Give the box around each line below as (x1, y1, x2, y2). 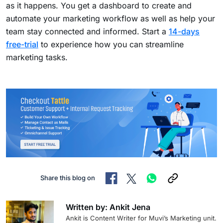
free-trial (6, 39, 38, 49)
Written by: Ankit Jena (66, 202, 150, 213)
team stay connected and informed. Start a (6, 26, 169, 36)
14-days (169, 26, 200, 36)
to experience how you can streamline (38, 39, 184, 49)
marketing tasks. (6, 52, 68, 62)
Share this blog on (40, 174, 95, 182)
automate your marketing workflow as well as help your (6, 13, 215, 23)
